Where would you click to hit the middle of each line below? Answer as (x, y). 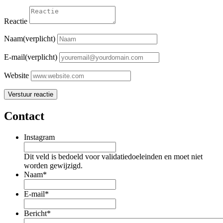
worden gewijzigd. (53, 166)
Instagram (39, 137)
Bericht (35, 214)
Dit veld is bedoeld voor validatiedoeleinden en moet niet (113, 157)
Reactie (16, 21)
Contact (24, 116)
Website (16, 76)
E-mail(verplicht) (31, 57)
